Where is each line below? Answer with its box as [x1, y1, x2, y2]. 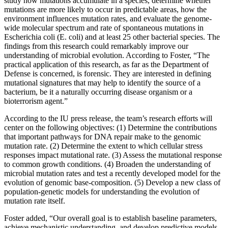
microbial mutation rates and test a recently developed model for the [4, 169, 220, 178]
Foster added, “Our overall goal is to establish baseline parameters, [4, 214, 217, 223]
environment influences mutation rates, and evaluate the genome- [4, 14, 212, 23]
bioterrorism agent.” [4, 97, 68, 106]
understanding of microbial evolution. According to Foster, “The [4, 51, 210, 60]
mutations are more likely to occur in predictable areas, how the [4, 5, 207, 14]
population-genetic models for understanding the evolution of [4, 187, 199, 196]
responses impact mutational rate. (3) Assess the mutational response [4, 151, 222, 160]
